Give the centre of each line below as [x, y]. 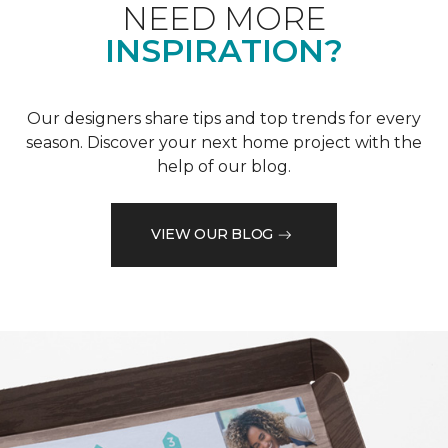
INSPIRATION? [224, 50]
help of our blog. [224, 166]
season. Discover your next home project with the [224, 142]
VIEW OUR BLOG [212, 234]
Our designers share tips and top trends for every [224, 118]
